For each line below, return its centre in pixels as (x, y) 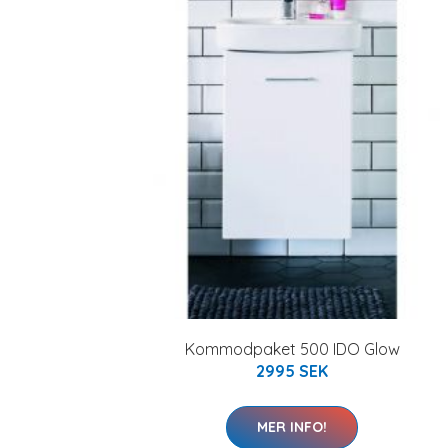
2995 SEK (292, 370)
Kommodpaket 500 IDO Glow (292, 348)
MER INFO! (292, 426)
